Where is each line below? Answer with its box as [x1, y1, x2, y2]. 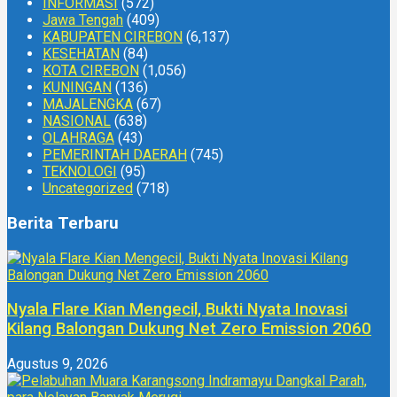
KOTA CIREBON [43, 62, 139, 80]
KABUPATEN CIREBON [43, 28, 183, 46]
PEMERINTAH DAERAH [43, 146, 187, 164]
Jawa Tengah [43, 12, 123, 29]
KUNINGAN [43, 79, 112, 97]
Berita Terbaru [7, 213, 119, 233]
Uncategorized [43, 180, 133, 198]
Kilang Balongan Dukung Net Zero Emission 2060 [7, 319, 371, 339]
